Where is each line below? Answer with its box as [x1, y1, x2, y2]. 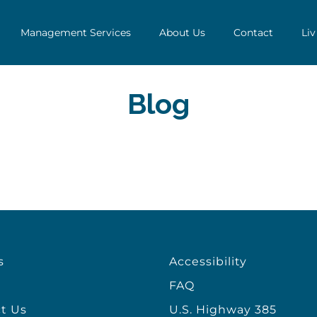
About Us [159, 26, 206, 40]
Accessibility [169, 255, 247, 269]
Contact [234, 26, 274, 40]
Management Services [21, 26, 132, 40]
